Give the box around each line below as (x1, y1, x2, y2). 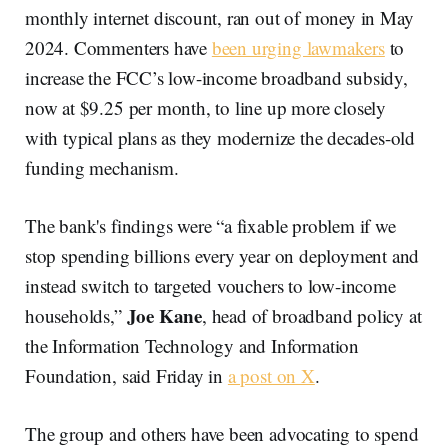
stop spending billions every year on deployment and (25, 243, 420, 269)
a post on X (227, 363, 315, 389)
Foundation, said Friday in (25, 363, 228, 389)
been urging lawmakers (211, 35, 385, 61)
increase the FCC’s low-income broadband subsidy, (25, 65, 408, 91)
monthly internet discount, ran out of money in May (25, 5, 414, 31)
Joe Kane (126, 302, 203, 330)
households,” (25, 303, 127, 329)
